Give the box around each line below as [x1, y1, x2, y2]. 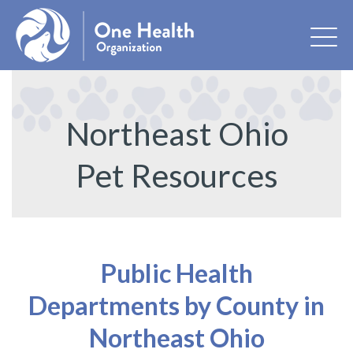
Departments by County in [28, 290, 325, 321]
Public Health [100, 258, 253, 288]
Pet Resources [75, 156, 278, 195]
